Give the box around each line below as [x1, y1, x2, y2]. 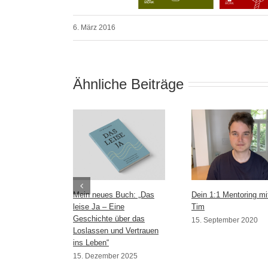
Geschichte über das [73, 214, 145, 223]
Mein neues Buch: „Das [73, 190, 154, 199]
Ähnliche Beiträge [73, 75, 184, 92]
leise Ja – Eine [73, 202, 124, 211]
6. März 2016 [73, 23, 115, 32]
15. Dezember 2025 [73, 251, 138, 260]
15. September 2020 [191, 215, 258, 224]
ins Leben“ [73, 237, 109, 247]
